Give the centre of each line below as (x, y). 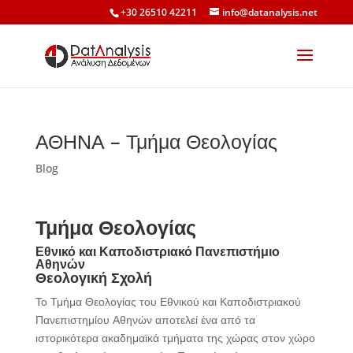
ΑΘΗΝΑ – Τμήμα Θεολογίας (156, 141)
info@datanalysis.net (270, 12)
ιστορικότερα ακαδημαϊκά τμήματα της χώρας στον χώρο (175, 338)
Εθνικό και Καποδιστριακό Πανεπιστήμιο (157, 251)
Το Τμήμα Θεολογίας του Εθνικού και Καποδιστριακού (168, 301)
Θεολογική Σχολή (93, 277)
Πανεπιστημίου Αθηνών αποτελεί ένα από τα (145, 320)
